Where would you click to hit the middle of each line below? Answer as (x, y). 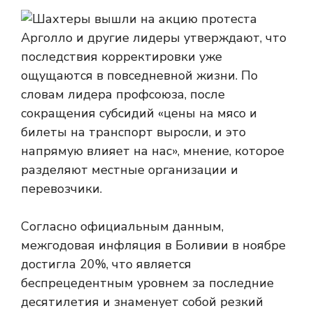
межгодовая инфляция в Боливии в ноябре (153, 245)
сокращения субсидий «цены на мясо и (139, 113)
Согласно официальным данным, (122, 226)
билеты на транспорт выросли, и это (133, 132)
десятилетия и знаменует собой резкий (142, 302)
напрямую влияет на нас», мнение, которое (153, 151)
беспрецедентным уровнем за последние (147, 283)
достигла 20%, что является (106, 264)
